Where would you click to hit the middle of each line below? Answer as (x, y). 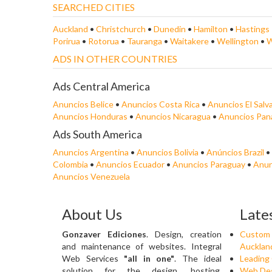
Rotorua (104, 41)
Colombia (70, 164)
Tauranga (145, 41)
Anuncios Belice (83, 104)
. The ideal (198, 258)
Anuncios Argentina (91, 152)
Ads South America (97, 134)
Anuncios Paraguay (209, 164)
